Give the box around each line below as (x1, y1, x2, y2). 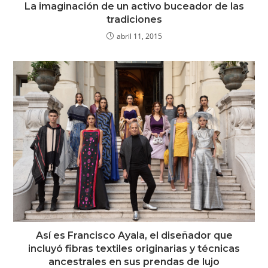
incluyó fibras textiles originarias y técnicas (28, 242, 240, 254)
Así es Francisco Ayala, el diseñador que (35, 229, 233, 241)
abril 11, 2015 (116, 31, 162, 41)
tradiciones (106, 13, 162, 25)
